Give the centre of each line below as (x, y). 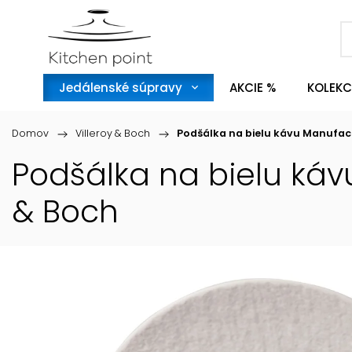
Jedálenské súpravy (121, 88)
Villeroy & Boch (113, 133)
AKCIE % (253, 88)
